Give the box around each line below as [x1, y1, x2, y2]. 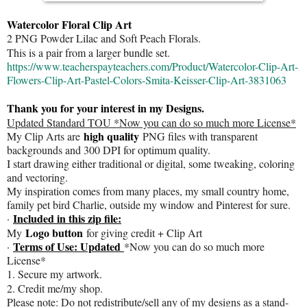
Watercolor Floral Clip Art [7, 16, 132, 32]
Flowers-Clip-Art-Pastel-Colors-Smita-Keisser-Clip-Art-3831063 [7, 73, 286, 88]
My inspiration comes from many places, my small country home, [7, 184, 289, 199]
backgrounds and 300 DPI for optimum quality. [7, 143, 210, 158]
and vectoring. [7, 170, 68, 185]
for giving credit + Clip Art [83, 225, 202, 240]
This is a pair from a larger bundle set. [7, 45, 170, 60]
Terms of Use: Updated [13, 238, 124, 255]
